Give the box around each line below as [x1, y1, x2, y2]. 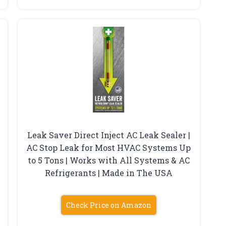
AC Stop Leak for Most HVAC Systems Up [26, 142, 191, 153]
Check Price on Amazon [66, 200, 151, 210]
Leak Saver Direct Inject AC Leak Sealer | [27, 130, 190, 141]
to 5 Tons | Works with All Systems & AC [27, 155, 190, 166]
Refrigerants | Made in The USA [44, 167, 173, 179]
